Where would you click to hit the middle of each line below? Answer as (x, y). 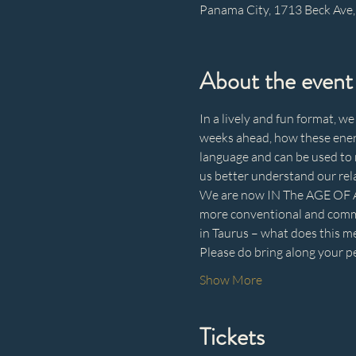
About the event (276, 81)
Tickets (232, 337)
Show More (230, 280)
